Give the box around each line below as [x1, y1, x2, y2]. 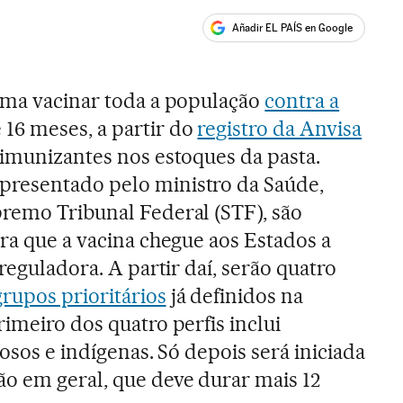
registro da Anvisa [197, 116, 363, 142]
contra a [264, 88, 340, 114]
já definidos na [166, 283, 304, 309]
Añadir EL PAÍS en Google [232, 21, 354, 34]
